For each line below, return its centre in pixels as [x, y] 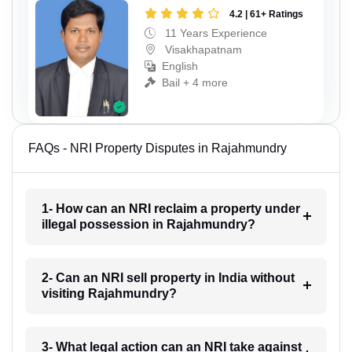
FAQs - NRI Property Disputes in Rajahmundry [158, 148]
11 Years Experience [214, 33]
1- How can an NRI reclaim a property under [170, 208]
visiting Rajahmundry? [109, 293]
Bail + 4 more [195, 83]
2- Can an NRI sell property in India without [168, 277]
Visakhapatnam [202, 50]
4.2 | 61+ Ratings [266, 15]
